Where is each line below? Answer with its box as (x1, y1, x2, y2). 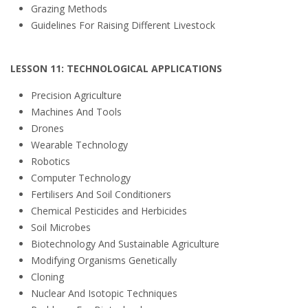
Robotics (31, 155, 70, 168)
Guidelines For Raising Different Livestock (31, 19, 215, 32)
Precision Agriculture (31, 89, 122, 102)
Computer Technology (31, 171, 131, 184)
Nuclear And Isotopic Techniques (31, 287, 177, 300)
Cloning (31, 270, 64, 283)
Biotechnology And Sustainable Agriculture (31, 237, 219, 250)
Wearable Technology (31, 138, 128, 151)
